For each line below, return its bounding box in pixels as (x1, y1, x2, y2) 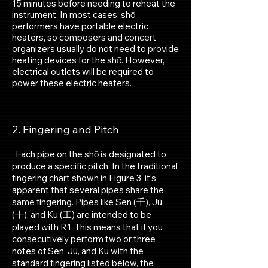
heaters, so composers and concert (12, 32, 156, 43)
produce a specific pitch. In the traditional (12, 160, 178, 172)
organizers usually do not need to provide (12, 43, 179, 54)
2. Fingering (12, 123, 70, 136)
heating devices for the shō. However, (12, 54, 165, 66)
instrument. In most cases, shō (12, 9, 135, 20)
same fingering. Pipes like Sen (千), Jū (12, 196, 162, 208)
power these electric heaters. (12, 77, 132, 89)
